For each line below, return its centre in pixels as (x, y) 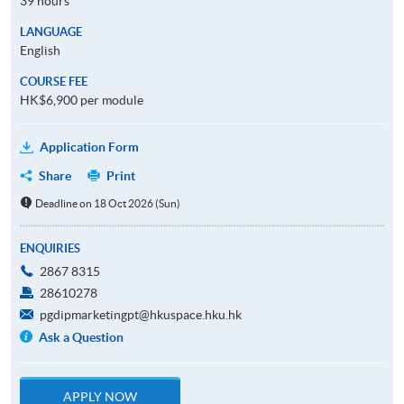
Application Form (89, 147)
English (40, 50)
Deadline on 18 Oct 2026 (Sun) (107, 203)
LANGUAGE (51, 32)
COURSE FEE (54, 81)
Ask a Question (82, 337)
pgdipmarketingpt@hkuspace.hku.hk (141, 314)
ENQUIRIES (50, 248)
